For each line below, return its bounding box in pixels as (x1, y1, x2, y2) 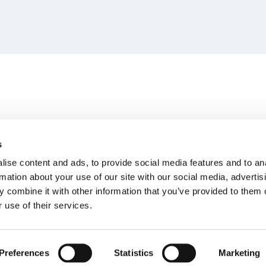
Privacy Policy (124, 253, 169, 262)
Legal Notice (69, 253, 111, 262)
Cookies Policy (182, 253, 230, 262)
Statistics (114, 248, 154, 258)
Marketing (218, 248, 261, 258)
